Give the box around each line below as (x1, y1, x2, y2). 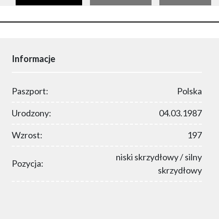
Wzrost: (12, 129, 43, 140)
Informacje (12, 53, 55, 64)
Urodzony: (12, 107, 51, 118)
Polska (177, 85, 202, 96)
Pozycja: (12, 158, 44, 169)
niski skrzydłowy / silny (116, 151, 202, 162)
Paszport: (12, 85, 48, 96)
